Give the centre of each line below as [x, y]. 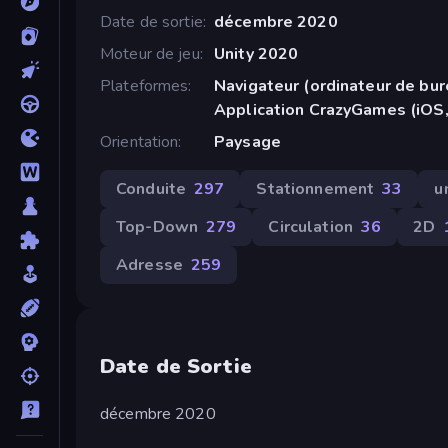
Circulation [310, 226]
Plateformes [144, 85]
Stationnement [315, 188]
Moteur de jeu [150, 53]
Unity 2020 [256, 53]
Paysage [247, 141]
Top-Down [157, 226]
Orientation [139, 141]
